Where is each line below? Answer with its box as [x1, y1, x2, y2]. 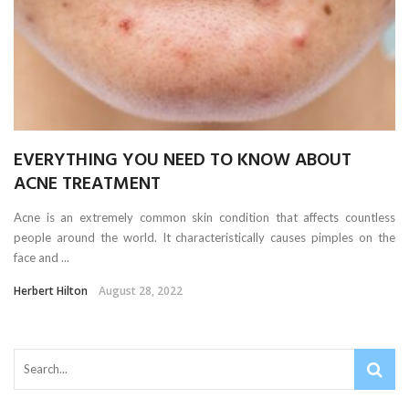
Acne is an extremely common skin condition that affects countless [14, 209, 395, 225]
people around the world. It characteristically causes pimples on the [14, 229, 395, 245]
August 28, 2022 [99, 282, 183, 299]
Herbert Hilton [14, 282, 88, 299]
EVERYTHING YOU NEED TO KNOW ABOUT [14, 145, 351, 175]
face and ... [14, 249, 69, 265]
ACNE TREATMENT [14, 169, 161, 199]
